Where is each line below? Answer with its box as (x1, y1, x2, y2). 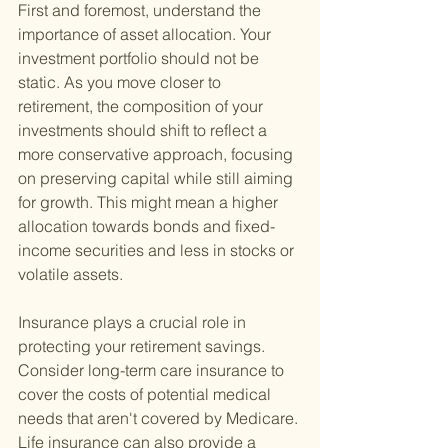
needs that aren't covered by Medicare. (18, 408, 302, 429)
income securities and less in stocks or (18, 240, 298, 261)
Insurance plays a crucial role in (18, 312, 250, 333)
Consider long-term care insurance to (18, 360, 288, 381)
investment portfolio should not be (18, 48, 263, 69)
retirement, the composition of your (18, 96, 267, 117)
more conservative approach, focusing (18, 144, 297, 165)
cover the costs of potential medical (18, 384, 275, 405)
